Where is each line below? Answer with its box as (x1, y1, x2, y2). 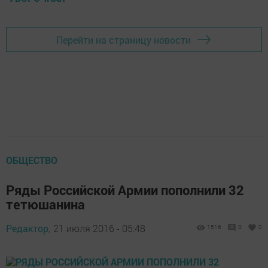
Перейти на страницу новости (56, 33, 191, 46)
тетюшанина (6, 196, 85, 214)
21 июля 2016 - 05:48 (53, 222, 145, 235)
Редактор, (6, 222, 50, 235)
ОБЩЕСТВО (6, 154, 57, 167)
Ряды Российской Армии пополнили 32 (6, 181, 244, 199)
